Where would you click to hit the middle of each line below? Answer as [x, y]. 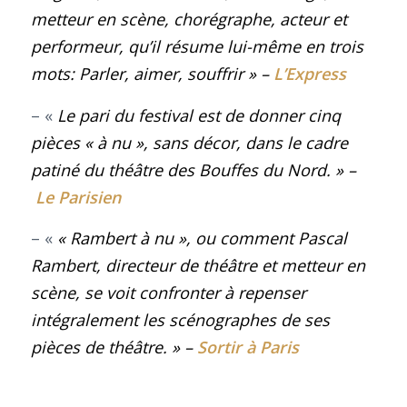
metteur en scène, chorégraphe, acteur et [189, 20]
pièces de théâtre [96, 347]
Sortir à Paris [248, 347]
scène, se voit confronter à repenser [168, 292]
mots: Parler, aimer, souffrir [137, 74]
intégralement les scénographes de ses [180, 319]
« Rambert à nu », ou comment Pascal [202, 238]
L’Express [309, 74]
